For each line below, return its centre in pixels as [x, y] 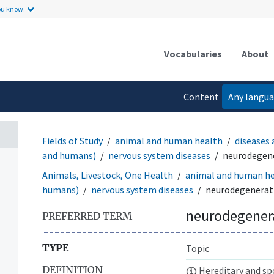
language [200, 121]
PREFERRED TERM [87, 216]
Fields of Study [72, 140]
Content [202, 96]
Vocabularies [193, 54]
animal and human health [169, 140]
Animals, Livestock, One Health [108, 175]
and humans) [69, 155]
